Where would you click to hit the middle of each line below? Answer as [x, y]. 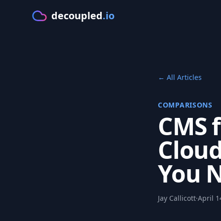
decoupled [77, 16]
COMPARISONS [185, 105]
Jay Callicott [177, 198]
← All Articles [180, 77]
